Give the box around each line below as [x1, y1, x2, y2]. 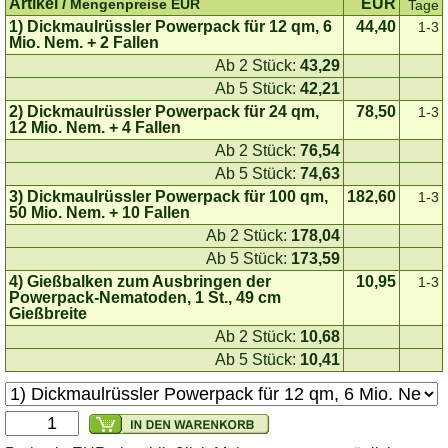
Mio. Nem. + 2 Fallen [9, 34, 159, 52]
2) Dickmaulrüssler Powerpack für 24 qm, [9, 103, 319, 121]
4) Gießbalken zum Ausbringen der [9, 273, 271, 291]
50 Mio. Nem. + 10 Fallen [9, 204, 190, 222]
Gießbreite [9, 305, 87, 323]
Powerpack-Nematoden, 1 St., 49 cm [9, 289, 281, 307]
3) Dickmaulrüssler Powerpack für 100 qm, [9, 188, 328, 206]
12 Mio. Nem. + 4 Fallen [9, 119, 181, 137]
